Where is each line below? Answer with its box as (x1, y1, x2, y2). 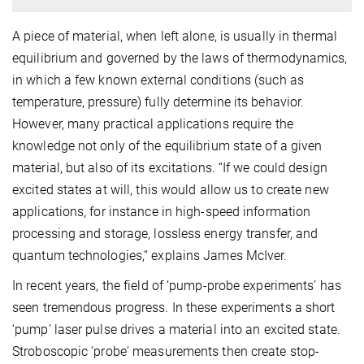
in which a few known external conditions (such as (12, 72, 304, 89)
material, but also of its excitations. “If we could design (12, 160, 327, 176)
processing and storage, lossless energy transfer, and (12, 226, 318, 242)
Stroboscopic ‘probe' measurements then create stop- (12, 344, 320, 360)
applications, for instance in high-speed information (12, 204, 311, 220)
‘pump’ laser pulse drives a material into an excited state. (12, 322, 340, 338)
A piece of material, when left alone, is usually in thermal (12, 28, 337, 45)
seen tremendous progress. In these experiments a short (12, 300, 336, 316)
